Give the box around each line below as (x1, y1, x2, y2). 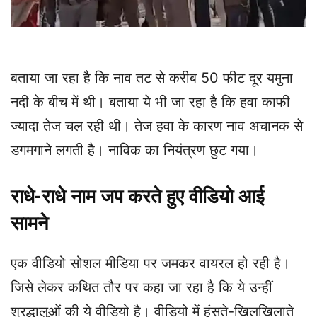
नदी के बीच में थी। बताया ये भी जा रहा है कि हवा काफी (11, 93, 290, 110)
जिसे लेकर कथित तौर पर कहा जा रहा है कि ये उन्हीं (11, 278, 272, 296)
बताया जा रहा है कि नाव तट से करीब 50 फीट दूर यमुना (11, 69, 293, 86)
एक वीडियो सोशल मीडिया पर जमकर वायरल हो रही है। (11, 254, 290, 272)
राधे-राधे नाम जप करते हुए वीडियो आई (11, 185, 265, 208)
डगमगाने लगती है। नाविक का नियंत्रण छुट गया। (11, 141, 258, 158)
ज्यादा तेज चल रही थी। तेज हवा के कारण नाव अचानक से (11, 117, 303, 134)
